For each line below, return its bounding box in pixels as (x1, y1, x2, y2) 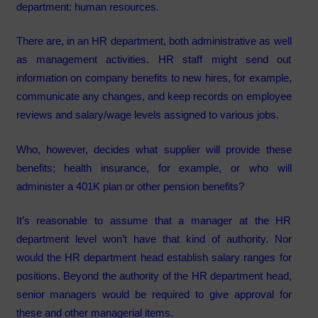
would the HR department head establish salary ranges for (16, 251, 292, 264)
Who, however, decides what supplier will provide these (16, 143, 292, 155)
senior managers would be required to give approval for (16, 288, 292, 301)
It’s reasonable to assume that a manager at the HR (16, 214, 292, 227)
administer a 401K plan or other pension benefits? (16, 180, 247, 192)
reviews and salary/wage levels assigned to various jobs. (16, 109, 279, 121)
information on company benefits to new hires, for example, (16, 72, 292, 84)
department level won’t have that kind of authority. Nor (16, 233, 292, 246)
